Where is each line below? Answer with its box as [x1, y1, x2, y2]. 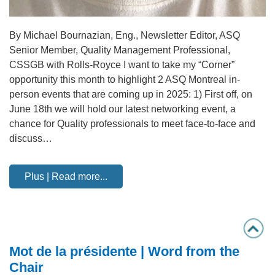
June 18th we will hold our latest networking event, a [9, 104, 236, 114]
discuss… [9, 133, 52, 144]
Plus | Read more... [25, 171, 107, 182]
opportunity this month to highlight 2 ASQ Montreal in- [9, 74, 240, 85]
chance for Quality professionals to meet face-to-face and [9, 118, 255, 129]
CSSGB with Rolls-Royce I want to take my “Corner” [9, 60, 234, 70]
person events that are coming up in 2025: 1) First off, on [9, 89, 252, 99]
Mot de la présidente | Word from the [9, 244, 239, 259]
